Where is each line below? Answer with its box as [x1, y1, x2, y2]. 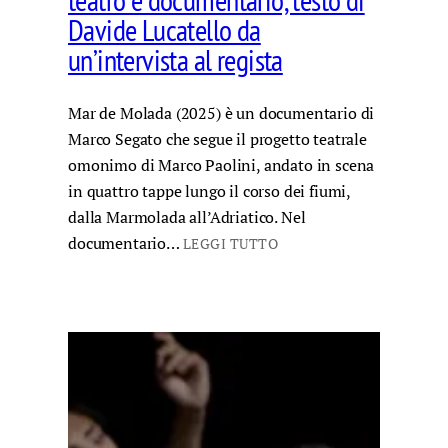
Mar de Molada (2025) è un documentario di [68, 102, 375, 124]
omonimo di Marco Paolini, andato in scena [68, 154, 375, 176]
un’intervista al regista [68, 41, 283, 80]
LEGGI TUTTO [182, 235, 279, 253]
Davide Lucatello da [68, 11, 261, 50]
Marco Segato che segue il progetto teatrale [68, 128, 367, 150]
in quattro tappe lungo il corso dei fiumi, [68, 180, 351, 202]
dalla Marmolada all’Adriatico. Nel [68, 206, 306, 228]
